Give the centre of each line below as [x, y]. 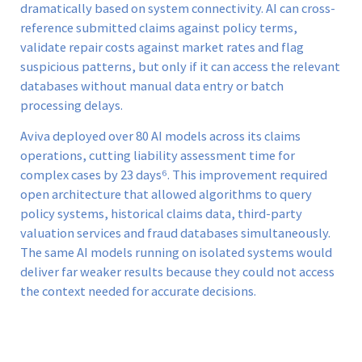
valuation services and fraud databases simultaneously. [175, 234]
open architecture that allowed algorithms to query [166, 195]
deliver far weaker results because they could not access [177, 272]
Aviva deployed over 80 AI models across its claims [160, 137]
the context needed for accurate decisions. [138, 292]
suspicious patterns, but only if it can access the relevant [180, 66]
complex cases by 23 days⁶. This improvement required [174, 175]
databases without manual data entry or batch [152, 86]
